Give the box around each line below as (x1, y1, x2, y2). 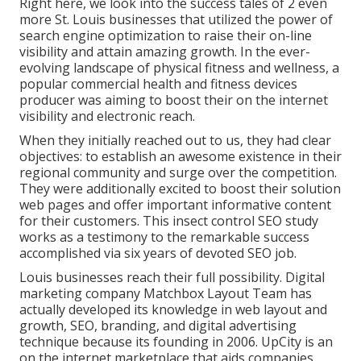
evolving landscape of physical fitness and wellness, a (19, 59, 339, 77)
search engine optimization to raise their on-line (19, 27, 312, 45)
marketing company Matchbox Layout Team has (19, 284, 312, 303)
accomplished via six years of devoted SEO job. (19, 244, 297, 263)
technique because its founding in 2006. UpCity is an (19, 333, 333, 351)
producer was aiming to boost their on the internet (19, 91, 328, 110)
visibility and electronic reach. (19, 107, 195, 126)
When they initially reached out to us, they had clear (19, 131, 331, 150)
